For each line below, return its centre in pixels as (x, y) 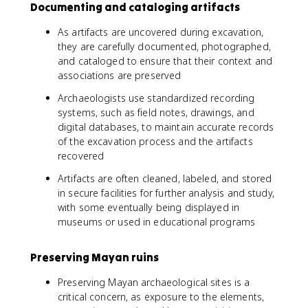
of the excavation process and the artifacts (155, 141)
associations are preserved (120, 75)
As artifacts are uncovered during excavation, (161, 32)
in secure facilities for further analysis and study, (166, 193)
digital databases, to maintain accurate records (166, 127)
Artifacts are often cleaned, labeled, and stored (165, 178)
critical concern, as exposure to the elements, (161, 297)
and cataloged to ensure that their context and (165, 61)
